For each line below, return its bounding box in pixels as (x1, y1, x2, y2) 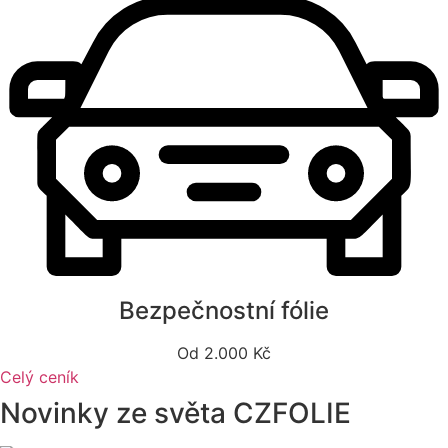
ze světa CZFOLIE (116, 395, 351, 430)
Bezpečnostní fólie (119, 295, 329, 325)
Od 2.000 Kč (177, 342, 271, 363)
